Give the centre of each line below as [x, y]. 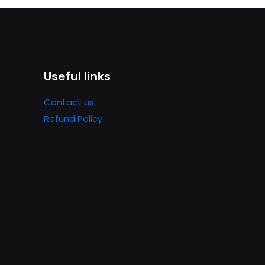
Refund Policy [73, 119]
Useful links [77, 76]
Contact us [69, 102]
